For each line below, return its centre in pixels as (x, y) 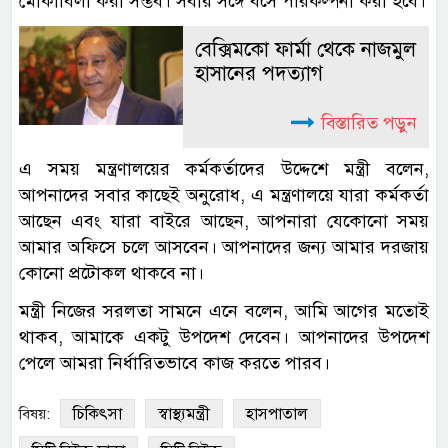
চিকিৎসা (97, 414)
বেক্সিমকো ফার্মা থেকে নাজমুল (305, 50)
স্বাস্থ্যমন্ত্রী (184, 414)
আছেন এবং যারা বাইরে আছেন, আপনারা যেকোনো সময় (224, 221)
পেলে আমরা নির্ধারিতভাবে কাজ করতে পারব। (174, 363)
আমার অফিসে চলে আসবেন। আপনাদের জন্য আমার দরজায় (224, 247)
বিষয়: (34, 414)
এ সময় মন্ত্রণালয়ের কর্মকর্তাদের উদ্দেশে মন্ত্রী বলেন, (224, 169)
